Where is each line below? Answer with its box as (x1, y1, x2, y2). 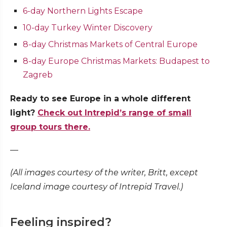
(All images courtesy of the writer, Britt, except (10, 167, 198, 177)
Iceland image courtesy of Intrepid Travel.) (10, 181, 183, 192)
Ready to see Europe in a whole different (10, 93, 191, 103)
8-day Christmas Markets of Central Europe (23, 39, 198, 49)
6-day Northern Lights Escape (23, 6, 143, 16)
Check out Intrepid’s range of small (37, 107, 192, 118)
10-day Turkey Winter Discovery (23, 22, 153, 32)
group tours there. (10, 122, 90, 132)
